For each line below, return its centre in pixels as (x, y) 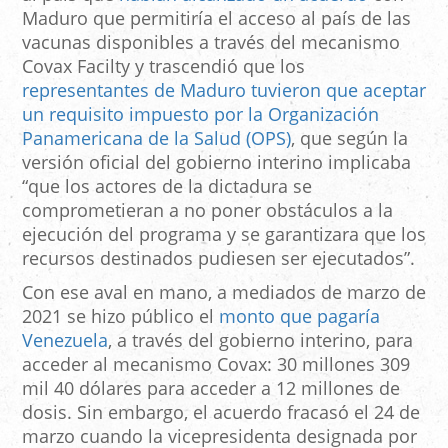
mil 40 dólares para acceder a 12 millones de (211, 387)
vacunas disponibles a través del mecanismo (211, 41)
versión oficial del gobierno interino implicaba (216, 161)
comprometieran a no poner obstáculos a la (207, 209)
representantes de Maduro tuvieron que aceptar (224, 89)
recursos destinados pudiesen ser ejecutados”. (218, 257)
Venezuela (65, 339)
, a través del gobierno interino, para (260, 339)
